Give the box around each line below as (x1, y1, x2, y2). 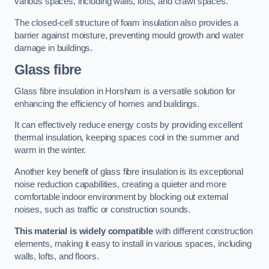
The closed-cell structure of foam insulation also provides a (14, 17, 239, 28)
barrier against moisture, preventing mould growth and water (14, 30, 244, 40)
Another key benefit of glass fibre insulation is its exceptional (14, 167, 243, 177)
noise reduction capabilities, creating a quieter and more (14, 180, 226, 189)
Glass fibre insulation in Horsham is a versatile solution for (14, 86, 236, 96)
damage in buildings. (14, 43, 93, 53)
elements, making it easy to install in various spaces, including (14, 238, 252, 249)
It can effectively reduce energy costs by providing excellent (14, 120, 243, 130)
